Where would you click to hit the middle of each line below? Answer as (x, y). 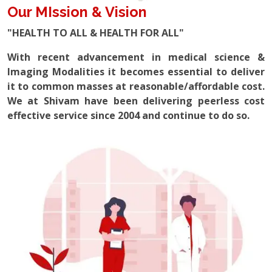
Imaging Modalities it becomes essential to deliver (136, 71)
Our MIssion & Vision (77, 12)
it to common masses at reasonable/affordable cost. (136, 86)
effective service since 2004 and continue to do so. (128, 115)
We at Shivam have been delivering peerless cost (136, 100)
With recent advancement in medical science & (136, 57)
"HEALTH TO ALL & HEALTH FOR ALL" (96, 32)
